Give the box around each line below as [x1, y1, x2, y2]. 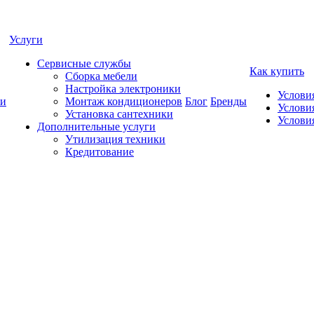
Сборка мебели [65, 70, 137, 82]
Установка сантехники [65, 108, 173, 120]
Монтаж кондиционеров [65, 95, 182, 107]
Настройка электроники [65, 83, 181, 95]
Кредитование [65, 146, 134, 158]
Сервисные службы [37, 57, 131, 69]
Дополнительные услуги [37, 121, 156, 132]
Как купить [250, 65, 304, 77]
